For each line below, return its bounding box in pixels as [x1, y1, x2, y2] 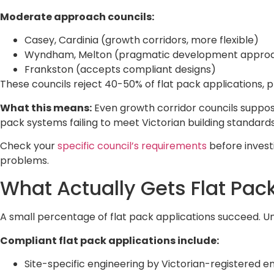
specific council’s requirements [57, 138, 207, 153]
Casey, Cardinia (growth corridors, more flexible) [24, 33, 259, 48]
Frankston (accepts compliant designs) [24, 62, 216, 77]
